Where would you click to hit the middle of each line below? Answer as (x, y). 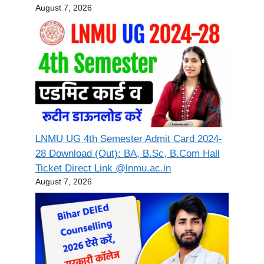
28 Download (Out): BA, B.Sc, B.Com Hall (128, 154)
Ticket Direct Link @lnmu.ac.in (103, 169)
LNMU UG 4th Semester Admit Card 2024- (129, 139)
